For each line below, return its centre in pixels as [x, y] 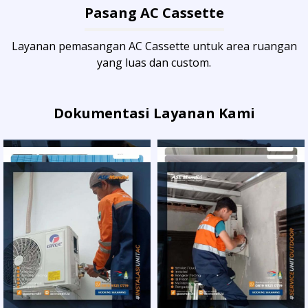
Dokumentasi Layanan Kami [154, 113]
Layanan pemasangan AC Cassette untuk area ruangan [154, 46]
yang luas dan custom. [154, 63]
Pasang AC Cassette [154, 13]
